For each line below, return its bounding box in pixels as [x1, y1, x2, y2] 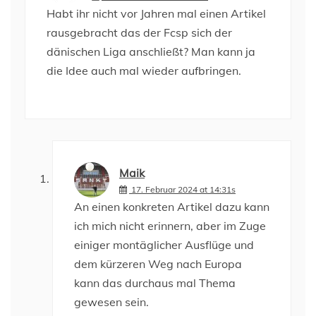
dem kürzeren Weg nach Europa [74, 257, 242, 271]
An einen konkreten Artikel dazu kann [74, 200, 269, 214]
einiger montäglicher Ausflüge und [74, 238, 254, 252]
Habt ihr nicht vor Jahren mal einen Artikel [47, 6, 266, 20]
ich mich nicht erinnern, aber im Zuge [74, 219, 266, 233]
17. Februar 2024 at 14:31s [131, 183, 236, 195]
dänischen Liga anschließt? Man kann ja [47, 44, 255, 59]
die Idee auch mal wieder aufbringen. [47, 63, 241, 78]
